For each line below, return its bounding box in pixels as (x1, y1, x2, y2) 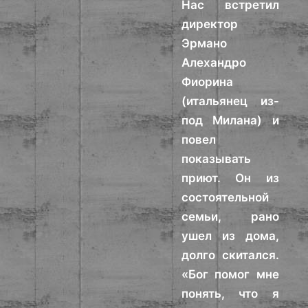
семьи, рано (181, 210, 279, 223)
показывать (181, 152, 252, 166)
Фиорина (181, 75, 234, 89)
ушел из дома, (181, 229, 279, 243)
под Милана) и (181, 113, 279, 127)
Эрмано (181, 36, 228, 50)
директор (181, 17, 239, 31)
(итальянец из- (181, 94, 279, 108)
